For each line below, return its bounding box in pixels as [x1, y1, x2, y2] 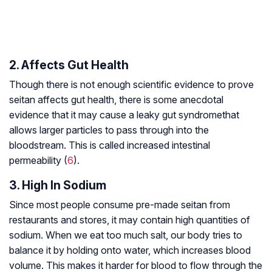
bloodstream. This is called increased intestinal [9, 139, 210, 152]
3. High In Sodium [9, 178, 106, 193]
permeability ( [9, 154, 67, 167]
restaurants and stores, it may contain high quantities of [9, 214, 250, 226]
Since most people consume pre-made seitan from [9, 199, 230, 211]
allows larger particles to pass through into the [9, 124, 209, 137]
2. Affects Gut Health [9, 58, 129, 73]
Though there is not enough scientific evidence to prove [9, 78, 254, 91]
